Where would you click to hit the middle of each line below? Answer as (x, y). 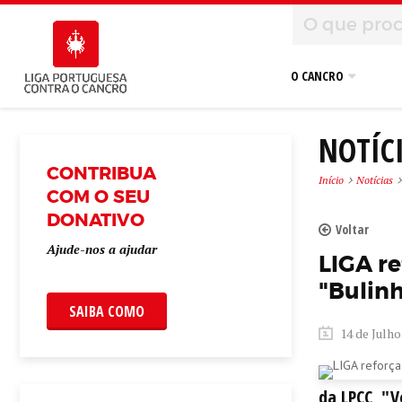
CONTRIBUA (101, 173)
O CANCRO (317, 76)
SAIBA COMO (107, 311)
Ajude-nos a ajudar (102, 249)
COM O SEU (98, 197)
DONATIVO (96, 220)
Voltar (352, 229)
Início (331, 180)
